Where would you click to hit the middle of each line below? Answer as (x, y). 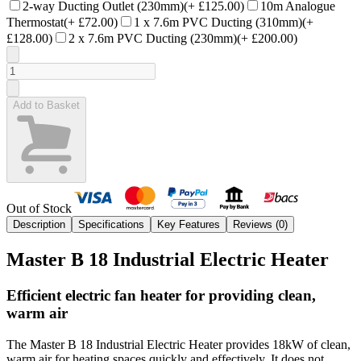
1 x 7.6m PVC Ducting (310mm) (218, 23)
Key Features (189, 225)
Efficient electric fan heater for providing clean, (161, 295)
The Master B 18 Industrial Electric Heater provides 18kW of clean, (178, 344)
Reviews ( (256, 225)
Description (39, 225)
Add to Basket (46, 106)
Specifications (111, 225)
